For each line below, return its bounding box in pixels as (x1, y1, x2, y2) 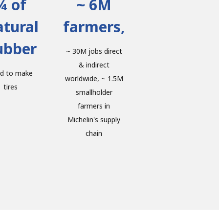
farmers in (78, 101, 110, 111)
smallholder (75, 88, 112, 97)
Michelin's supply (67, 115, 121, 125)
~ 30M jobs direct (66, 46, 122, 56)
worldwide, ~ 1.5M (65, 74, 123, 84)
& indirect (78, 60, 109, 70)
